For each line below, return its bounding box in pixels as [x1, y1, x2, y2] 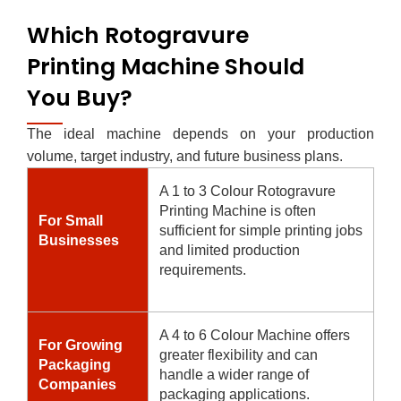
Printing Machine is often [159, 202, 316, 218]
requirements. [159, 261, 246, 277]
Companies [38, 376, 116, 392]
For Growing [38, 337, 123, 353]
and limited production [159, 242, 300, 258]
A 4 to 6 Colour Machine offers [159, 327, 350, 343]
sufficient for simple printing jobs [159, 222, 363, 238]
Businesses [38, 232, 119, 248]
